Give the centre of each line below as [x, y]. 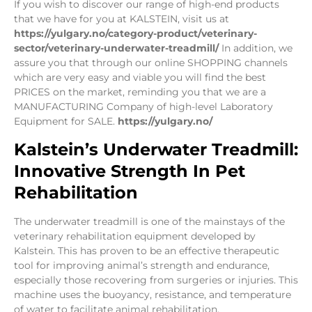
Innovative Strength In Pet [130, 171]
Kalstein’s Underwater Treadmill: [156, 150]
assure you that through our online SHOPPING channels [151, 62]
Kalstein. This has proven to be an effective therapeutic [147, 251]
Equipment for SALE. [66, 121]
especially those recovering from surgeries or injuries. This [156, 280]
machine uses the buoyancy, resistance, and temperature [153, 295]
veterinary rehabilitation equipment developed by [135, 236]
